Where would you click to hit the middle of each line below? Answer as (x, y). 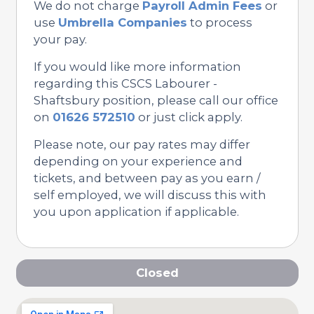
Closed (157, 273)
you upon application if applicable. (136, 211)
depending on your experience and (138, 161)
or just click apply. (189, 117)
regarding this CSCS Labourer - (125, 83)
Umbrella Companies (122, 22)
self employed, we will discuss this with (150, 194)
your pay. (60, 39)
